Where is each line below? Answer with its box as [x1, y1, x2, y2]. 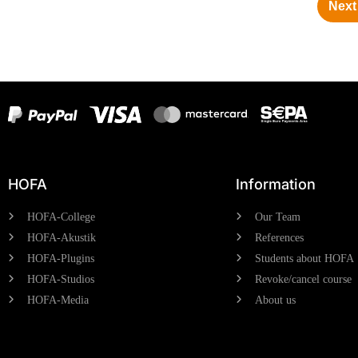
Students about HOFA [255, 252, 354, 265]
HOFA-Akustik [27, 231, 96, 244]
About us [255, 293, 296, 306]
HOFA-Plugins [27, 252, 94, 265]
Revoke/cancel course [255, 272, 352, 285]
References [255, 231, 304, 244]
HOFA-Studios [27, 272, 94, 285]
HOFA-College [27, 210, 95, 223]
